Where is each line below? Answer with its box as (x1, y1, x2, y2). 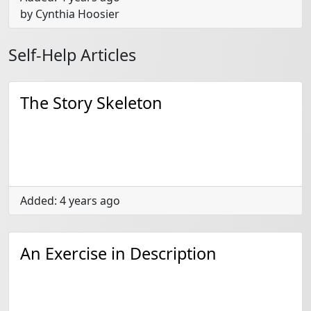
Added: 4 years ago (20, 193, 120, 208)
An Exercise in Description (20, 242, 217, 264)
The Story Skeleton (20, 92, 162, 114)
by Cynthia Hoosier (20, 6, 119, 22)
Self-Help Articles (8, 44, 136, 66)
